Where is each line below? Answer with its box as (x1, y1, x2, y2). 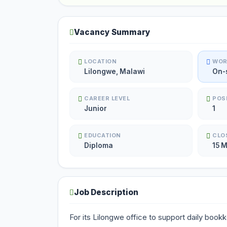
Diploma (84, 141, 113, 149)
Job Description (74, 187, 138, 197)
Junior (84, 104, 107, 112)
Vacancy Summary (74, 27, 150, 37)
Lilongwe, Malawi (84, 67, 145, 75)
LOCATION (84, 58, 117, 65)
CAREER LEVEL (84, 95, 130, 102)
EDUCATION (84, 132, 121, 139)
